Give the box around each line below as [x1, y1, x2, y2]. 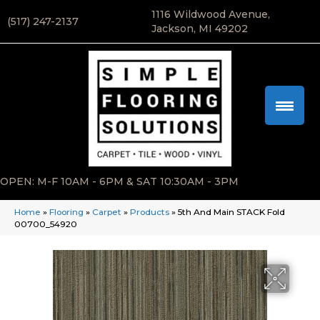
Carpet [92, 206, 121, 218]
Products [130, 206, 169, 218]
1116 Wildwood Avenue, [151, 8, 270, 21]
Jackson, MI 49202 [151, 22, 248, 35]
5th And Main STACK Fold [178, 206, 285, 218]
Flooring [49, 206, 84, 218]
